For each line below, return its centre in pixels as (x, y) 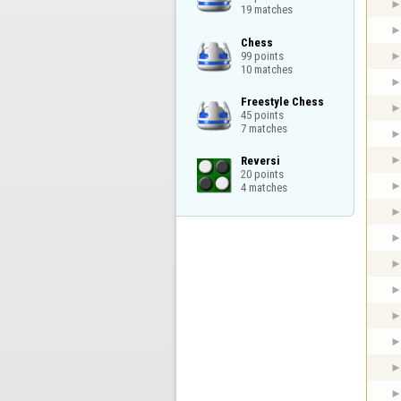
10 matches (266, 69)
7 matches (264, 128)
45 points (262, 115)
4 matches (264, 188)
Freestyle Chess (282, 101)
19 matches (266, 10)
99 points (262, 55)
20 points (262, 175)
